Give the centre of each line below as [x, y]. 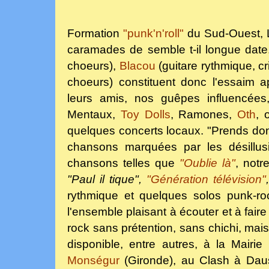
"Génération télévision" [206, 179]
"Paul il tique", [107, 179]
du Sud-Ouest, [225, 33]
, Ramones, [204, 114]
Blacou [137, 65]
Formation [95, 33]
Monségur [93, 260]
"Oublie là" [208, 163]
